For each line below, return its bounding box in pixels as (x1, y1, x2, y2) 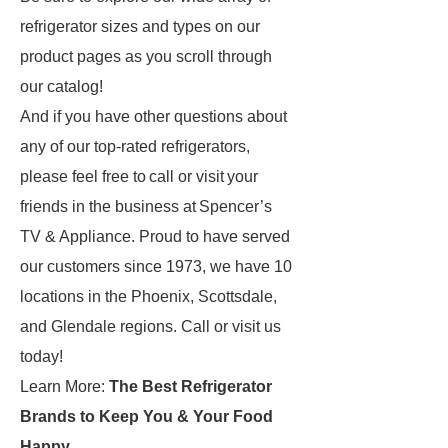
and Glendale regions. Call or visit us (20, 318, 281, 335)
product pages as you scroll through (20, 48, 272, 65)
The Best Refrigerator (109, 378, 272, 395)
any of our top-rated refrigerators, (20, 138, 250, 155)
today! (20, 348, 63, 365)
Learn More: (20, 378, 109, 395)
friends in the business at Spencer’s (20, 198, 272, 215)
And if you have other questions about (20, 108, 287, 125)
